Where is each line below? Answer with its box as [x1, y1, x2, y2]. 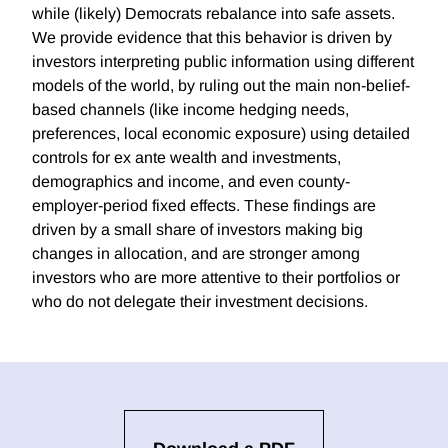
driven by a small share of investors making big [32, 221, 363, 239]
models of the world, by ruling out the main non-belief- [32, 77, 410, 95]
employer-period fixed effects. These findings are [32, 197, 376, 215]
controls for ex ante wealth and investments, [32, 149, 341, 167]
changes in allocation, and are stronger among [32, 245, 360, 263]
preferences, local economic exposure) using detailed [32, 125, 410, 143]
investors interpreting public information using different [32, 53, 414, 71]
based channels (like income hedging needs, [32, 101, 349, 119]
